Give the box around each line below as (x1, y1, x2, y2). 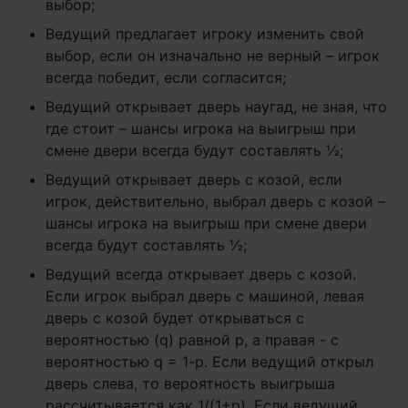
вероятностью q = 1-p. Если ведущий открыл (46, 352, 373, 371)
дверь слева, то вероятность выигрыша (46, 374, 335, 393)
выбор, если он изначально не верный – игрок (46, 46, 380, 65)
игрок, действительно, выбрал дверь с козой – (46, 192, 385, 210)
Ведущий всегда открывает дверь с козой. (46, 265, 356, 283)
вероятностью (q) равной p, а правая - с (46, 331, 339, 349)
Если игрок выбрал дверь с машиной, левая (46, 287, 364, 305)
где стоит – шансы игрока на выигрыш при (46, 119, 356, 138)
